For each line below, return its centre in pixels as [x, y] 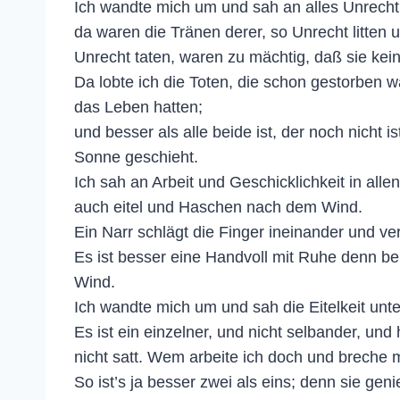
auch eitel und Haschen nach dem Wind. [218, 207]
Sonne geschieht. [136, 157]
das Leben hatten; [138, 107]
